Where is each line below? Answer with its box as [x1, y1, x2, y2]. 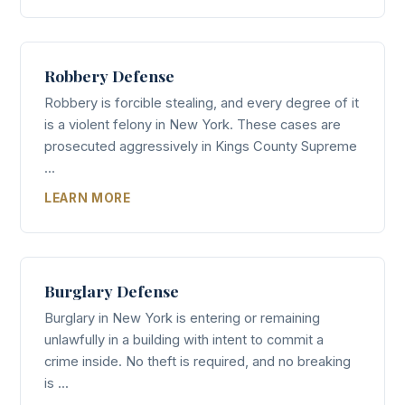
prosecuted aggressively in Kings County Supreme [44, 138, 357, 155]
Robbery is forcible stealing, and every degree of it [44, 95, 359, 112]
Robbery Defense [44, 65, 174, 87]
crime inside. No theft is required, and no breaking [44, 353, 351, 370]
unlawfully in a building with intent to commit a [44, 331, 324, 348]
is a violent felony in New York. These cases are [44, 117, 341, 134]
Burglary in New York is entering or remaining [44, 309, 320, 326]
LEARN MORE [44, 190, 131, 205]
